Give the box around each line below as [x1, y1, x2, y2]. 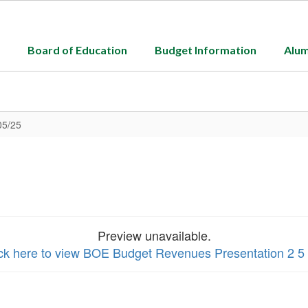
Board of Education [27, 43, 127, 56]
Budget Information [155, 43, 256, 56]
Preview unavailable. [97, 226, 211, 244]
